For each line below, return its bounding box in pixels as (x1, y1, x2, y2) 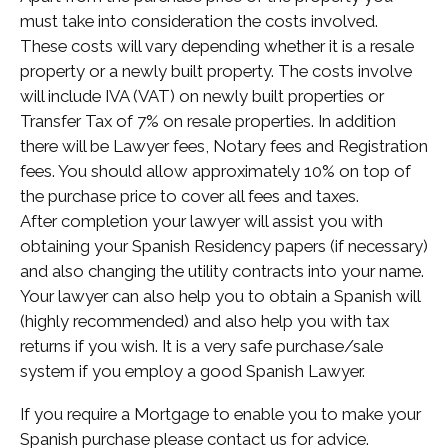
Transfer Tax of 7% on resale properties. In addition (20, 111, 396, 131)
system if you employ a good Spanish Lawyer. (20, 361, 365, 381)
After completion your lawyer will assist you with (20, 211, 383, 231)
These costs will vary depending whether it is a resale (20, 36, 414, 56)
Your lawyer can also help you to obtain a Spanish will (20, 286, 420, 306)
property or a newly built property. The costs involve (20, 61, 412, 81)
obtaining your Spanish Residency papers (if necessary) (20, 236, 428, 256)
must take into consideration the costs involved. (20, 11, 378, 31)
